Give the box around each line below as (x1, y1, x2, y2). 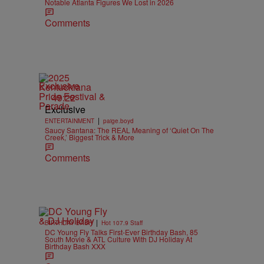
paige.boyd (103, 117, 134, 125)
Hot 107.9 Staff (101, 219, 143, 227)
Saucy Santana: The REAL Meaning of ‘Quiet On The (45, 125, 214, 135)
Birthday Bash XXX (45, 241, 105, 251)
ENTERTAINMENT (45, 117, 94, 125)
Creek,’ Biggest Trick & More (45, 132, 134, 142)
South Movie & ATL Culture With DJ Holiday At (45, 234, 192, 244)
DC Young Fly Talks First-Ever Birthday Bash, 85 (45, 227, 198, 237)
